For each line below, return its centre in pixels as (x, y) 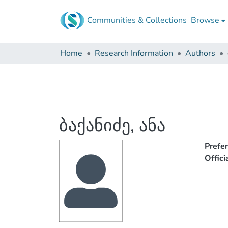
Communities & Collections (137, 20)
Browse (205, 20)
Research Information (134, 53)
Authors (200, 53)
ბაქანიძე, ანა (112, 126)
